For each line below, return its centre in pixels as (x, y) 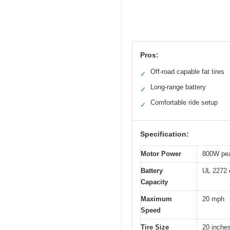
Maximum (156, 199)
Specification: (165, 134)
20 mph (213, 199)
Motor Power (161, 154)
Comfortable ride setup (184, 102)
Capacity (154, 182)
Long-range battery (178, 87)
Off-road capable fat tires (187, 71)
